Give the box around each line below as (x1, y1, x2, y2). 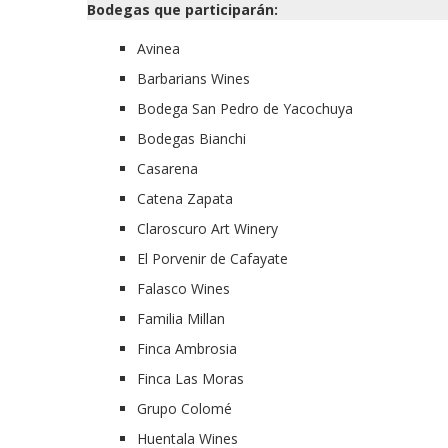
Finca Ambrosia (137, 338, 237, 358)
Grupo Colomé (137, 398, 232, 418)
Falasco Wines (137, 278, 230, 298)
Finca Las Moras (137, 368, 244, 388)
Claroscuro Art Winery (137, 218, 278, 238)
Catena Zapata (137, 188, 233, 208)
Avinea (137, 38, 180, 58)
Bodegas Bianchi (137, 128, 246, 148)
